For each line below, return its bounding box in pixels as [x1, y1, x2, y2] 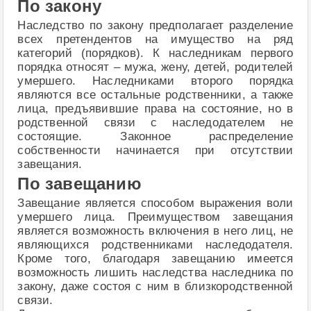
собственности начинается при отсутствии [17, 144, 294, 158]
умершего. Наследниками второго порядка [17, 74, 294, 88]
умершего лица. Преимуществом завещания [17, 210, 294, 224]
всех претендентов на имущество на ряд [17, 33, 294, 47]
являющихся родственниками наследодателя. [17, 238, 294, 252]
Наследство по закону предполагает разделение [17, 19, 294, 33]
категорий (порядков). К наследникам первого [17, 47, 294, 60]
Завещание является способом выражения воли [17, 196, 294, 210]
